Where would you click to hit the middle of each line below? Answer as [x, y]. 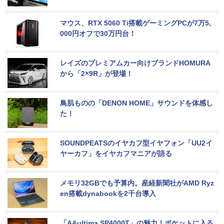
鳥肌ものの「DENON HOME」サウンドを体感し [136, 103]
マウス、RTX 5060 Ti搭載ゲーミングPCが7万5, [135, 23]
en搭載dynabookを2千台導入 [108, 193]
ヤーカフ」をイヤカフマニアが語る [116, 153]
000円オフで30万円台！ [98, 33]
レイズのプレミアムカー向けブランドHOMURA [135, 63]
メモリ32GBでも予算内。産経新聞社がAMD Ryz [137, 183]
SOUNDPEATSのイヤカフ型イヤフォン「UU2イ [136, 143]
